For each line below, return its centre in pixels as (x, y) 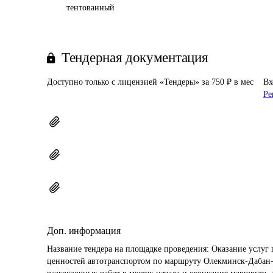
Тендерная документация (135, 58)
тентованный (90, 8)
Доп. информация (84, 231)
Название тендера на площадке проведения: (129, 249)
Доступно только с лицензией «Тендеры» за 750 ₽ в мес (150, 82)
